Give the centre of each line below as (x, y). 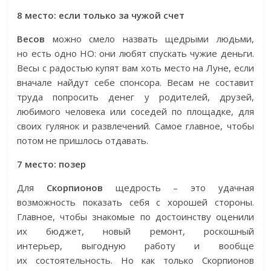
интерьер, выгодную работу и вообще (135, 246)
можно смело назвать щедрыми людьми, (153, 39)
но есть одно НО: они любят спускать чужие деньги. (135, 53)
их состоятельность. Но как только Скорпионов (135, 260)
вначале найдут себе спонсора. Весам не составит (135, 82)
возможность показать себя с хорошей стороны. (135, 202)
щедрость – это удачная (184, 188)
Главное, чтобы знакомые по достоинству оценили (135, 217)
